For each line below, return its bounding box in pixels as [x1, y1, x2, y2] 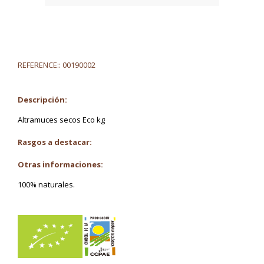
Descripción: [18, 94, 67, 105]
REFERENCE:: [18, 59, 61, 70]
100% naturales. [18, 179, 75, 190]
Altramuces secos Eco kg [18, 114, 105, 125]
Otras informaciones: [18, 159, 103, 170]
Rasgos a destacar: [18, 136, 92, 147]
